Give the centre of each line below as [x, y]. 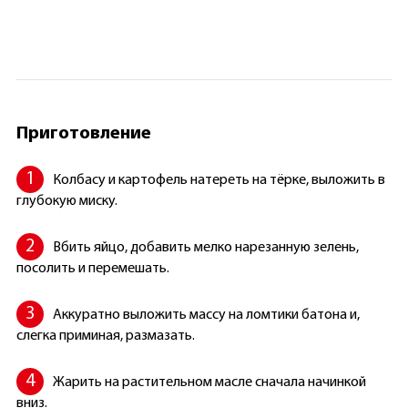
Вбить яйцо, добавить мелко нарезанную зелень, [205, 247]
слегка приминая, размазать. [105, 336]
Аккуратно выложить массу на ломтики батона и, [206, 315]
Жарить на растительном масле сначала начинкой [209, 382]
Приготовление [83, 133]
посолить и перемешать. [92, 268]
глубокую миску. [66, 201]
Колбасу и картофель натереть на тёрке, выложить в [219, 180]
